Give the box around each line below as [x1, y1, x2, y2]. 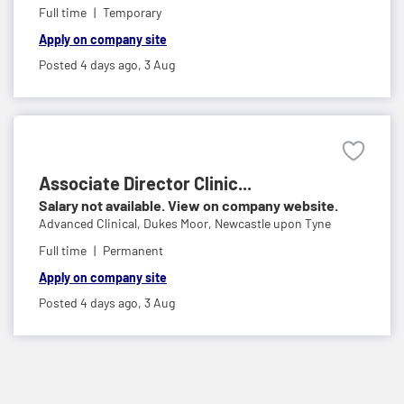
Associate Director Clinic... [39, 171, 252, 194]
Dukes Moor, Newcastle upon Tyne [143, 215, 331, 231]
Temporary [103, 4, 161, 20]
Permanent [103, 242, 163, 258]
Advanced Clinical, [39, 215, 143, 231]
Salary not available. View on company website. [39, 196, 338, 214]
